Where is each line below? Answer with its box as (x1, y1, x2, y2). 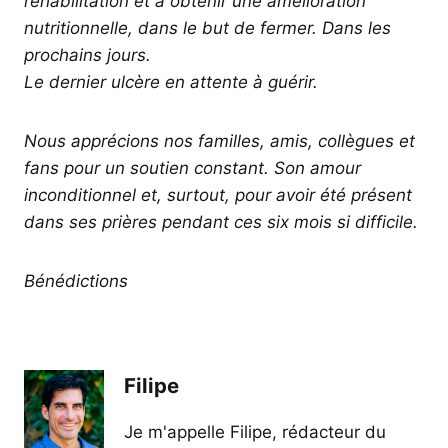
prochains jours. (24, 45, 151, 66)
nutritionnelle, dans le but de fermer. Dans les (24, 18, 391, 39)
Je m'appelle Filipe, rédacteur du (124, 421, 386, 442)
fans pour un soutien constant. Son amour (24, 158, 361, 179)
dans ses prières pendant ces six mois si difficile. (24, 212, 418, 233)
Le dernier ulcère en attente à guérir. (24, 72, 318, 93)
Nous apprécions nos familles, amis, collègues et (24, 131, 415, 152)
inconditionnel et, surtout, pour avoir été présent (24, 185, 412, 206)
